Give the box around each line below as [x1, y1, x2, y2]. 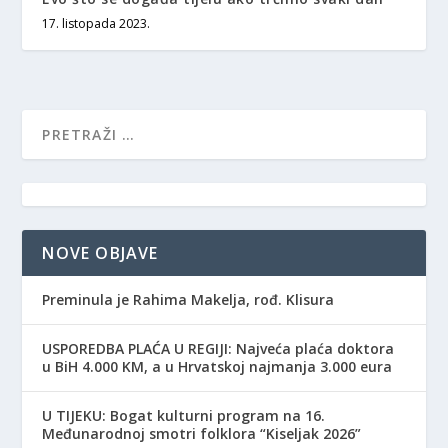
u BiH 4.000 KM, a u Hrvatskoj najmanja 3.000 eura [42, 356, 393, 376]
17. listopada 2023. [42, 14, 151, 32]
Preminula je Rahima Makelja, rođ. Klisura [42, 289, 335, 309]
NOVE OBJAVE [42, 241, 159, 264]
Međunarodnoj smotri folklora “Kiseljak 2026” [42, 423, 362, 443]
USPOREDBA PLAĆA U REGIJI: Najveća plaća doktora [42, 338, 395, 358]
